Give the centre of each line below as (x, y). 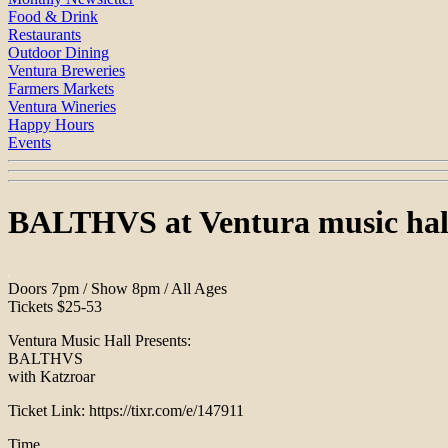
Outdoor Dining (58, 53)
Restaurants (44, 35)
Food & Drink (53, 17)
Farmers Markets (61, 89)
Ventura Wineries (62, 107)
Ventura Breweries (66, 71)
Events (29, 143)
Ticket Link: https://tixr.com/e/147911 (126, 411)
